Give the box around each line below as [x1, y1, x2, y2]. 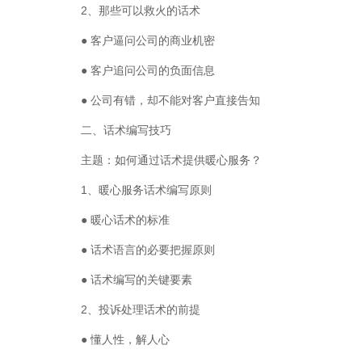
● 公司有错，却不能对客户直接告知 [81, 94, 260, 107]
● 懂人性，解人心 [81, 333, 170, 346]
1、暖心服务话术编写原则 [81, 183, 212, 196]
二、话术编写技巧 [81, 124, 171, 137]
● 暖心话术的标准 [81, 213, 170, 226]
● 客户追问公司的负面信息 [81, 64, 215, 77]
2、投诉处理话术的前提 [81, 303, 200, 316]
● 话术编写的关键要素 [81, 273, 196, 286]
